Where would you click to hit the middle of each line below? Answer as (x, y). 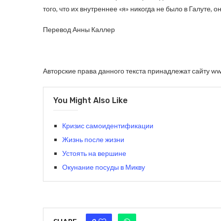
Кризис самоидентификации (108, 126)
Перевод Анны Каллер (79, 30)
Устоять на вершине (94, 153)
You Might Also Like (91, 101)
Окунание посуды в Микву (104, 167)
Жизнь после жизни (93, 140)
